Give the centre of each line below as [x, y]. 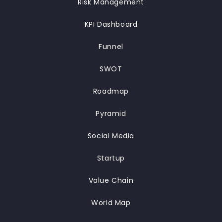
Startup [111, 158]
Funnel [111, 47]
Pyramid [111, 113]
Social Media [111, 136]
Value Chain [111, 180]
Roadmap [111, 91]
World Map [111, 203]
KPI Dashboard [111, 24]
